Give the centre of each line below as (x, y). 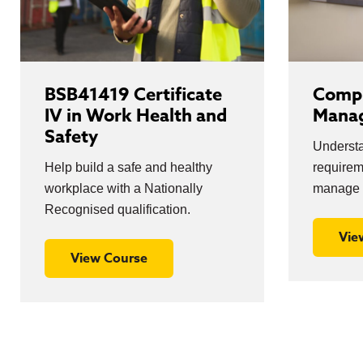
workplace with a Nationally (124, 188)
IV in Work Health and (136, 116)
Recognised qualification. (117, 209)
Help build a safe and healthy (128, 167)
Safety (71, 137)
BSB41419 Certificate (133, 95)
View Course (109, 258)
